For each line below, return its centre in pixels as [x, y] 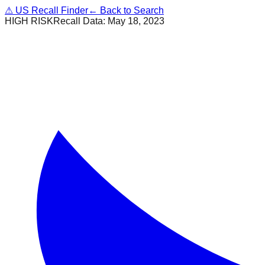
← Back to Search [126, 10]
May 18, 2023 [136, 21]
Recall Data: [80, 21]
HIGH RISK [29, 21]
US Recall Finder [51, 10]
